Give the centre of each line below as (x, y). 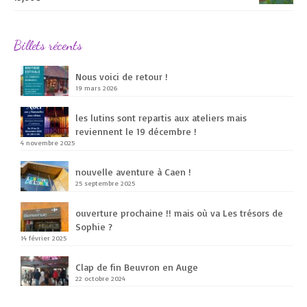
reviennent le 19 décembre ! (136, 131)
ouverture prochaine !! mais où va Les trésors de (179, 212)
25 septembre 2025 (105, 183)
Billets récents (48, 45)
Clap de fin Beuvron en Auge (137, 267)
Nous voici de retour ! (122, 76)
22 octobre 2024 (100, 278)
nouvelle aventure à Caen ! (133, 171)
